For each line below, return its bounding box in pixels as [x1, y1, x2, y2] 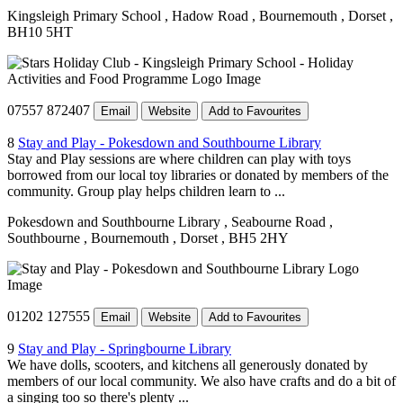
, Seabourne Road [224, 213, 326, 229]
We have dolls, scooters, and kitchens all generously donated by [7, 356, 368, 372]
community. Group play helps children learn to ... [7, 183, 285, 199]
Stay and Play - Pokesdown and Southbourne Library [18, 134, 321, 150]
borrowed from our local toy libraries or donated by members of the [7, 166, 389, 183]
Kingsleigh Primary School [7, 7, 165, 23]
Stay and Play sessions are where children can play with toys [7, 150, 351, 166]
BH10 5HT [7, 23, 73, 40]
